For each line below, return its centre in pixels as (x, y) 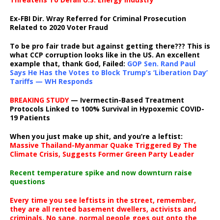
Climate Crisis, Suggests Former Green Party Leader (102, 154)
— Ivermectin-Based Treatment (126, 100)
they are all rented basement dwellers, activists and (103, 209)
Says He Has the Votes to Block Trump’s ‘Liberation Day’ (109, 73)
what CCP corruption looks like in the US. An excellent (105, 55)
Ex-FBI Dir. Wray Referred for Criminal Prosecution (98, 19)
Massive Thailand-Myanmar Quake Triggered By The (103, 145)
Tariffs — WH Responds (51, 82)
